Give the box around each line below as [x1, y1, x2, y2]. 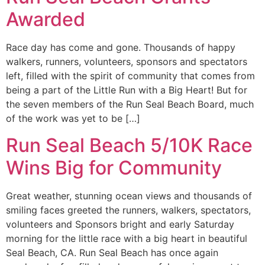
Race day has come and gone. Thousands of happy [6, 41, 235, 54]
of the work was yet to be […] [6, 112, 140, 125]
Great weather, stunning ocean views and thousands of [6, 189, 252, 202]
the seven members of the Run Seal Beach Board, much [6, 98, 254, 111]
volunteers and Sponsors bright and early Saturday [6, 218, 234, 230]
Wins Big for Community [6, 156, 222, 179]
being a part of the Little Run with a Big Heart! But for [6, 84, 247, 96]
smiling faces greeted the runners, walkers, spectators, [6, 203, 251, 216]
